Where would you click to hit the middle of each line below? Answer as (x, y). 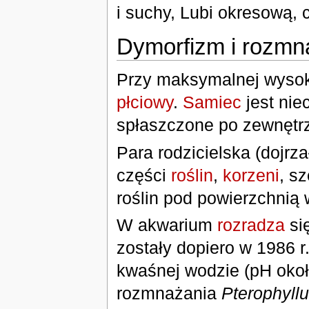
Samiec (212, 102)
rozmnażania (169, 293)
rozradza (251, 225)
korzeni (251, 175)
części (143, 175)
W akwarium (167, 225)
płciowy (144, 102)
